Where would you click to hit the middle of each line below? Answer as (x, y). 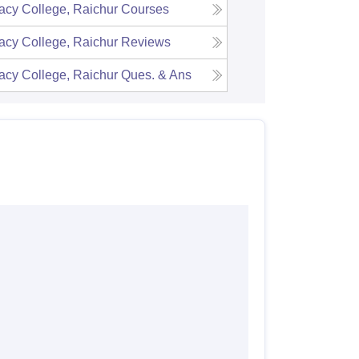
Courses (145, 9)
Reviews (146, 42)
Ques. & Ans (157, 75)
